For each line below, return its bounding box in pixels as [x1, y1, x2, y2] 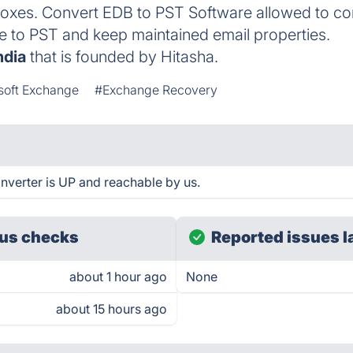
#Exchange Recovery [95, 82, 218, 98]
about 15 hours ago [56, 301, 167, 317]
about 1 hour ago [69, 269, 167, 284]
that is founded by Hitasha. [26, 47, 219, 66]
